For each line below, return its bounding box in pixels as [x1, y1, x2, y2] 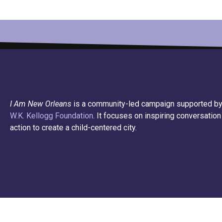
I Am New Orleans [10, 99, 71, 109]
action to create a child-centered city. [10, 122, 137, 132]
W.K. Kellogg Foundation [10, 111, 93, 120]
